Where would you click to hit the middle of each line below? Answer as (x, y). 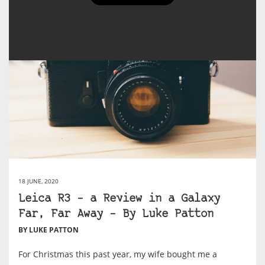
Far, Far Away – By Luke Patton (116, 214)
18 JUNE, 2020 (38, 181)
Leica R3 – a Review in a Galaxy (119, 199)
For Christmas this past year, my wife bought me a (118, 254)
